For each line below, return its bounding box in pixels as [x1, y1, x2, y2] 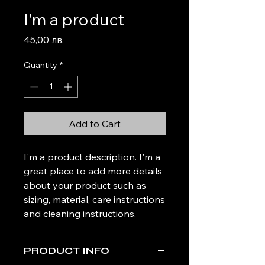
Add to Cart [69, 118, 121, 130]
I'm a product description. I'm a [24, 151, 160, 163]
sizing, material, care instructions [24, 193, 165, 206]
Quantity [24, 60, 57, 71]
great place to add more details [24, 165, 162, 177]
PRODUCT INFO [24, 245, 109, 257]
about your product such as [24, 179, 146, 192]
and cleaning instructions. [24, 208, 136, 220]
